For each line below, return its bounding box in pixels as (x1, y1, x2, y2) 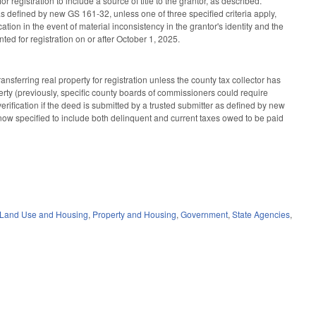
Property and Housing (92, 207, 177, 220)
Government (181, 207, 229, 220)
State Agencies (232, 207, 291, 220)
